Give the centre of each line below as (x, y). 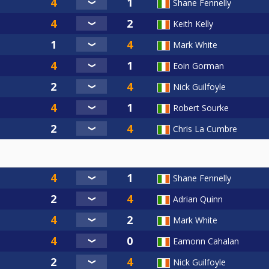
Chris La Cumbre (205, 129)
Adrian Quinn (198, 199)
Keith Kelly (193, 24)
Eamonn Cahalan (206, 241)
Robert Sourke (201, 108)
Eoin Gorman (198, 66)
